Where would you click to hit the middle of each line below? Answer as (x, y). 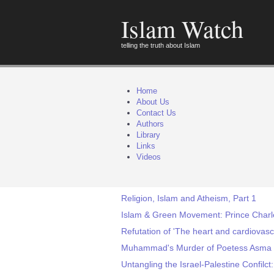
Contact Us (156, 113)
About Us (153, 102)
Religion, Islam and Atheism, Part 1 (189, 198)
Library (148, 135)
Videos (149, 157)
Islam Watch (182, 28)
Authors (150, 124)
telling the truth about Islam (161, 45)
